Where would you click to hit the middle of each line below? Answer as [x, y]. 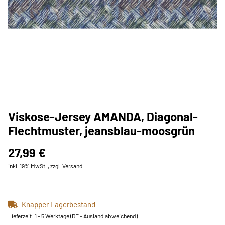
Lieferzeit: [21, 216]
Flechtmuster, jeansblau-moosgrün [101, 130]
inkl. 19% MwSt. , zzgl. [35, 166]
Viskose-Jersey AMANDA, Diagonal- [103, 116]
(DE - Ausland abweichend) [104, 216]
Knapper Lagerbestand [59, 204]
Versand [73, 166]
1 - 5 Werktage [52, 216]
